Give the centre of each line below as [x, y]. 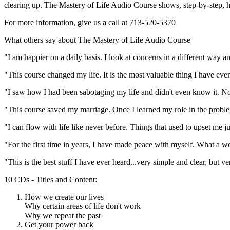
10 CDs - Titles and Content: [51, 180]
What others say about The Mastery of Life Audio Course [97, 40]
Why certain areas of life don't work [83, 206]
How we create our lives [64, 197]
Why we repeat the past [63, 216]
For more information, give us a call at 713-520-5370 [90, 23]
